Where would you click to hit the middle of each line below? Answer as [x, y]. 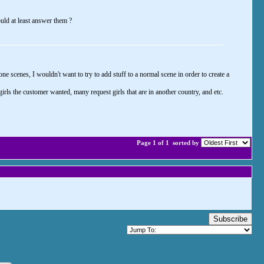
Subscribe [230, 219]
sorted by [186, 143]
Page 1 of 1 [154, 143]
